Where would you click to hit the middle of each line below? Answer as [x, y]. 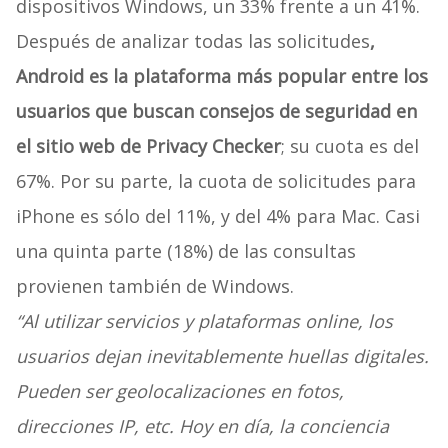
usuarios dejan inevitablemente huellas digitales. [222, 356]
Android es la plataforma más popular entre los [221, 76]
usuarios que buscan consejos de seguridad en [216, 111]
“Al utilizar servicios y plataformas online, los [204, 321]
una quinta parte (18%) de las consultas [185, 251]
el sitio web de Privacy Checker [148, 146]
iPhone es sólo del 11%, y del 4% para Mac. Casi [217, 216]
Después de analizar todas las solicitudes [192, 41]
